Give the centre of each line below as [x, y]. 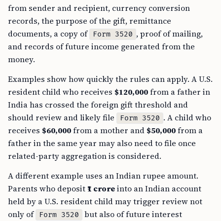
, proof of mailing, [169, 34]
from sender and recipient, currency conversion [99, 8]
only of [22, 214]
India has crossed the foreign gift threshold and [98, 105]
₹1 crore [101, 189]
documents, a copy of [49, 34]
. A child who [187, 118]
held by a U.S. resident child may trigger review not [105, 202]
